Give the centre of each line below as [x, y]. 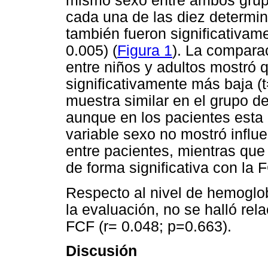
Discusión [101, 251]
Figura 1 [145, 51]
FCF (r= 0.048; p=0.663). [149, 226]
